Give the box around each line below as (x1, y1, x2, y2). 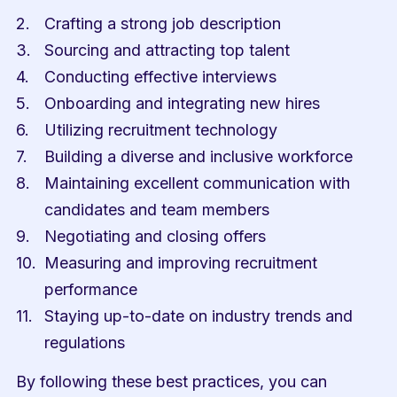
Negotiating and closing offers (44, 227, 267, 245)
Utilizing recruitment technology (44, 121, 278, 139)
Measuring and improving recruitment (44, 253, 318, 272)
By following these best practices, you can (16, 372, 328, 391)
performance (44, 280, 138, 299)
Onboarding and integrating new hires (44, 94, 321, 113)
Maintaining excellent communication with (44, 174, 351, 192)
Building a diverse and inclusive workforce (44, 147, 354, 166)
